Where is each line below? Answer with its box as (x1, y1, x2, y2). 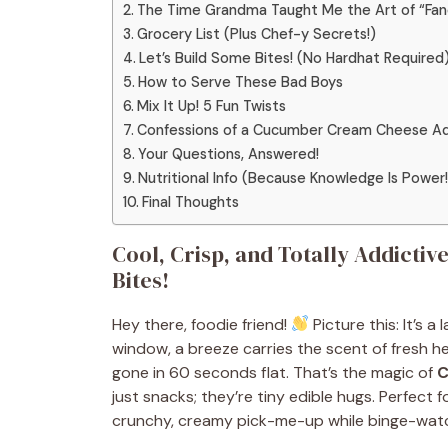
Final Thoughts (141, 192, 239, 211)
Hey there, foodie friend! (112, 313, 291, 335)
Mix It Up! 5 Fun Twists (136, 96, 286, 115)
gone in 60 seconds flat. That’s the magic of (112, 361, 437, 383)
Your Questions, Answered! (137, 144, 319, 163)
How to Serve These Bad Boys (137, 72, 343, 91)
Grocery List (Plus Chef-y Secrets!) (136, 24, 376, 43)
